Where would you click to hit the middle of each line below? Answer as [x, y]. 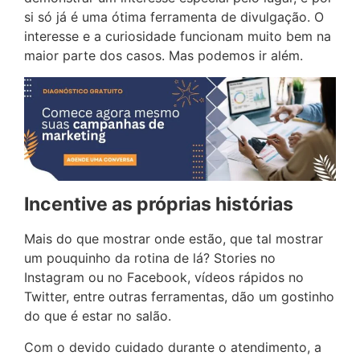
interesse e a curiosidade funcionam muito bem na [178, 37]
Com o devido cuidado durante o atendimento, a [173, 347]
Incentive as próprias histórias [159, 205]
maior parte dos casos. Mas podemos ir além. [164, 56]
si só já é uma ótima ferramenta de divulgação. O [174, 17]
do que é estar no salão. [98, 316]
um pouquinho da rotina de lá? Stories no [150, 258]
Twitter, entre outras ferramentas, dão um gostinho [179, 297]
